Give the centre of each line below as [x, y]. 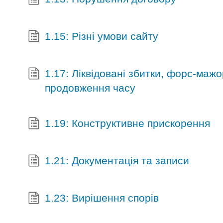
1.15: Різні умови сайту [101, 36]
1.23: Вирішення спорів [102, 198]
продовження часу [90, 88]
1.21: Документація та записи [117, 160]
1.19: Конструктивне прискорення [127, 123]
